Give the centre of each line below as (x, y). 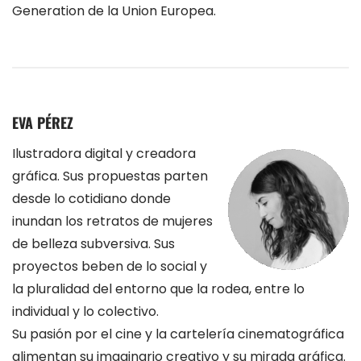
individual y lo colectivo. (85, 311)
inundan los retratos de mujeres (112, 221)
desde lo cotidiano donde (91, 198)
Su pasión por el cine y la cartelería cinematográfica (178, 334)
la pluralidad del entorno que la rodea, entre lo (158, 288)
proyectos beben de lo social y (110, 266)
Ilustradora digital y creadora (104, 153)
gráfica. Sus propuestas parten (110, 176)
